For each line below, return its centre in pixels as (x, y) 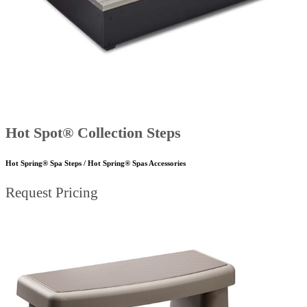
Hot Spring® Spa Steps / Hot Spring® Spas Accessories (96, 163)
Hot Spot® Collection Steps (93, 133)
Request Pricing (52, 193)
